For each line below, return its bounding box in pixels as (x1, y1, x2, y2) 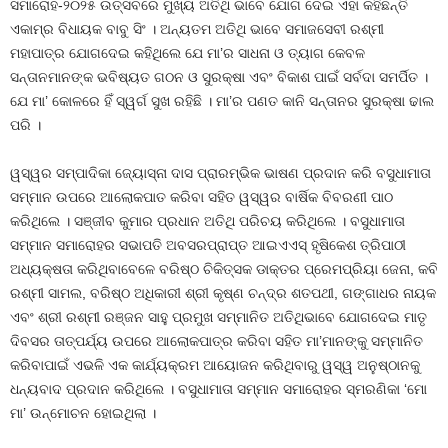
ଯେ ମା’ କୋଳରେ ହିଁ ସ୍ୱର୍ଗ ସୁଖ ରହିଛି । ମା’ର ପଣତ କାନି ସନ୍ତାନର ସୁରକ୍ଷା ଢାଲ (10, 92, 434, 109)
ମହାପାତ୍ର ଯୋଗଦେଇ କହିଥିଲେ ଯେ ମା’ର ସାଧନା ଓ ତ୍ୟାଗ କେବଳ (10, 44, 365, 61)
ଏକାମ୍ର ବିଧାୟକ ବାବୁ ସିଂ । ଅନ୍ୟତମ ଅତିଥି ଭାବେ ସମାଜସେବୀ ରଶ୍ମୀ (10, 20, 384, 37)
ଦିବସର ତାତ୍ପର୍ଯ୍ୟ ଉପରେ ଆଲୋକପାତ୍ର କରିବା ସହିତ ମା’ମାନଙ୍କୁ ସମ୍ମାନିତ (10, 332, 423, 349)
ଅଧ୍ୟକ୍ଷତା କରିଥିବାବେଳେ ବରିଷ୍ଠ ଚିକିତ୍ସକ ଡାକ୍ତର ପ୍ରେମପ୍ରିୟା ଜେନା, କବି (10, 260, 438, 277)
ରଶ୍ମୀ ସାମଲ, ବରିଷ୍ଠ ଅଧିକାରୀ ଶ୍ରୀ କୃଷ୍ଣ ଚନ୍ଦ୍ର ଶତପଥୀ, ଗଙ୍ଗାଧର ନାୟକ (10, 284, 436, 301)
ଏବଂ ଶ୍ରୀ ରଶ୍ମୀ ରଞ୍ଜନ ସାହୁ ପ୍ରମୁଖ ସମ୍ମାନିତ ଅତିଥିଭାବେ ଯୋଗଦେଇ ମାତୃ (10, 308, 427, 325)
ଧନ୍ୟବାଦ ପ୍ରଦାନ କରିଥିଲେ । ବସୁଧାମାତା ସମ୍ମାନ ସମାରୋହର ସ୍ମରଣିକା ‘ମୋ (10, 380, 427, 397)
